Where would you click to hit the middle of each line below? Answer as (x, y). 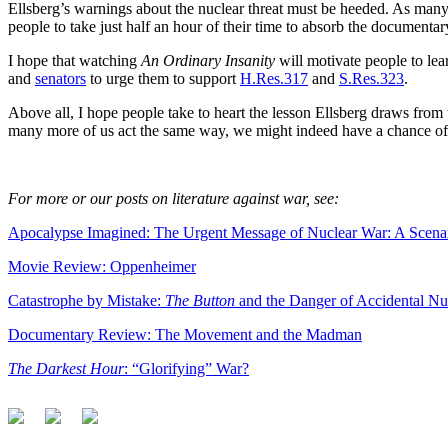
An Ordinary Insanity (210, 60)
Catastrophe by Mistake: (86, 300)
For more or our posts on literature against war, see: (175, 198)
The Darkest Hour (66, 368)
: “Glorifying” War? (186, 368)
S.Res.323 (371, 78)
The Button (200, 300)
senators (60, 78)
